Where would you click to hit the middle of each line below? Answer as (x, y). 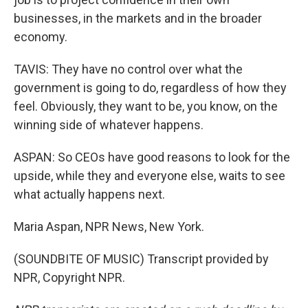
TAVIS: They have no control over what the (128, 69)
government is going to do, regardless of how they (150, 88)
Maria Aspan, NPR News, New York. (109, 227)
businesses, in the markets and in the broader (138, 18)
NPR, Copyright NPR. (69, 277)
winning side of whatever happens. (109, 125)
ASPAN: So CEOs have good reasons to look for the (152, 157)
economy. (41, 37)
